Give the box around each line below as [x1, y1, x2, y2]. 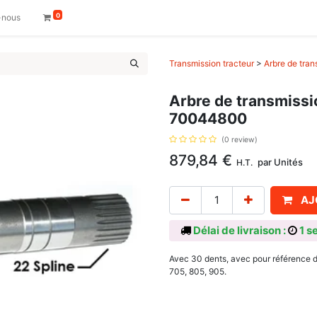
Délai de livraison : [191, 224, 288, 237]
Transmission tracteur [169, 58, 254, 69]
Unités [274, 156, 303, 168]
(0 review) [221, 135, 258, 144]
